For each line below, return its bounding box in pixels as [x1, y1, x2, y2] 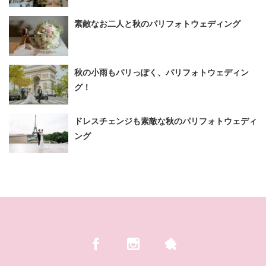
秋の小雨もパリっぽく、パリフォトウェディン [74, 66, 249, 78]
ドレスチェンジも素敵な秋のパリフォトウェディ [74, 115, 257, 127]
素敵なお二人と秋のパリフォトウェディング [74, 18, 240, 30]
